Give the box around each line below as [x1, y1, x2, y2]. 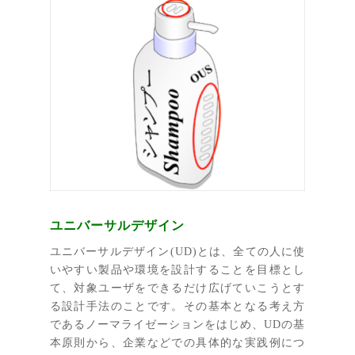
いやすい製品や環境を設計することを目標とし [49, 262, 306, 276]
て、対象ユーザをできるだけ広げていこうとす [49, 281, 306, 294]
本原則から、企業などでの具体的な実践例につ [49, 335, 306, 349]
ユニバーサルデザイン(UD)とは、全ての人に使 [49, 244, 306, 258]
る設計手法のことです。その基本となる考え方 [49, 299, 306, 312]
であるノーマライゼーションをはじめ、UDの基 [49, 317, 306, 330]
